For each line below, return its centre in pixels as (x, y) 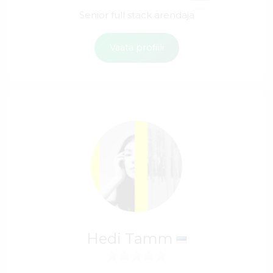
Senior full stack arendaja (136, 15)
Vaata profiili (136, 47)
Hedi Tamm (131, 238)
